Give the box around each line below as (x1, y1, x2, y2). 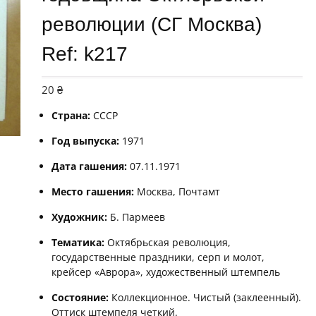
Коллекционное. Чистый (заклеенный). (109, 291, 302, 304)
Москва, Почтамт (134, 185, 221, 198)
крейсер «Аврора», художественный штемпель (51, 265, 281, 279)
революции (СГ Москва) (42, 13, 262, 35)
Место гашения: (51, 185, 135, 198)
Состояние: (51, 291, 109, 304)
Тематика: (51, 236, 105, 249)
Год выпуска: (51, 134, 120, 147)
